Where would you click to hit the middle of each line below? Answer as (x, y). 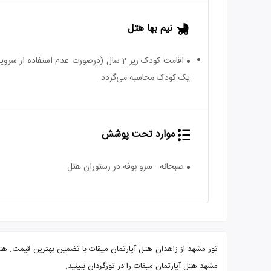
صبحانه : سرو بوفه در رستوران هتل (126, 167)
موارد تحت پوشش (138, 135)
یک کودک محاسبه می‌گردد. (144, 78)
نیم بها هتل (150, 29)
